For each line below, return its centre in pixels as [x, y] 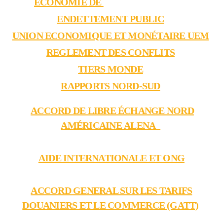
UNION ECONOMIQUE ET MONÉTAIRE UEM [110, 36]
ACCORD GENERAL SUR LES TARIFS [111, 190]
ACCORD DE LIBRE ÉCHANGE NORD [112, 110]
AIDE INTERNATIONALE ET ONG [111, 158]
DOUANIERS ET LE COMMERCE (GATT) [110, 205]
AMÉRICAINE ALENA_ [110, 125]
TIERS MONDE [110, 69]
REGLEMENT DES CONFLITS [110, 52]
